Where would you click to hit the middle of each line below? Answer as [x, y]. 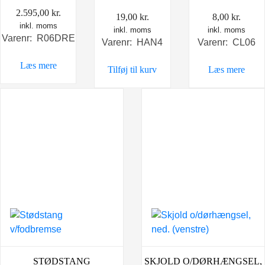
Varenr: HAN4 [132, 43]
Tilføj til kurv [132, 70]
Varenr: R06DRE [38, 38]
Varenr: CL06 [227, 43]
